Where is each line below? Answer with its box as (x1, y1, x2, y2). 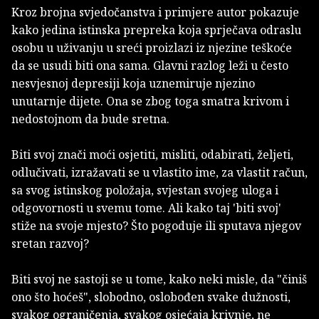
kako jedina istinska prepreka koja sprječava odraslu (11, 22, 301, 38)
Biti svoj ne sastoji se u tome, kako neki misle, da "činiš (11, 271, 307, 288)
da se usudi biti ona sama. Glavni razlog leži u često (11, 58, 288, 74)
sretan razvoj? (11, 236, 89, 252)
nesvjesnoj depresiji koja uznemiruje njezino (11, 75, 255, 92)
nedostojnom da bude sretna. (11, 111, 169, 127)
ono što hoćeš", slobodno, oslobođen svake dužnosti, (11, 289, 291, 305)
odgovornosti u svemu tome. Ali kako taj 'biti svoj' (11, 200, 281, 216)
